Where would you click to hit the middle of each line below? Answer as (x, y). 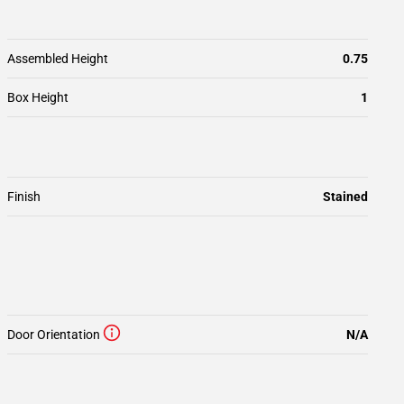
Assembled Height (58, 59)
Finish (24, 197)
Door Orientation (54, 335)
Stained (345, 197)
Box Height (38, 97)
